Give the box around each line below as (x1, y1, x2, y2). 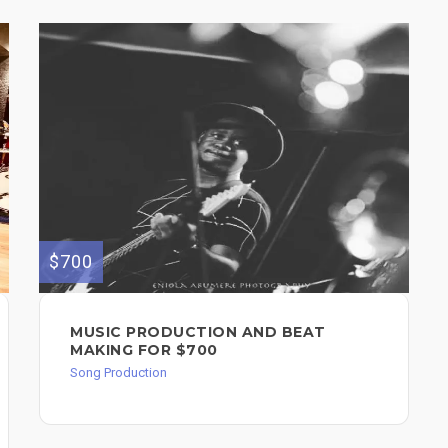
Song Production (70, 364, 167, 380)
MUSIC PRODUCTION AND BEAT (70, 322, 326, 341)
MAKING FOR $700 (70, 340, 218, 359)
